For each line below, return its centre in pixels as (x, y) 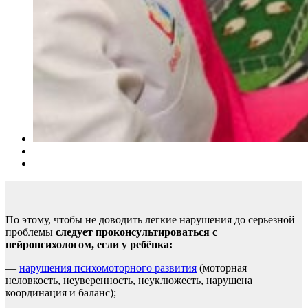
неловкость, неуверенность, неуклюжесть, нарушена (129, 280)
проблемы (31, 232)
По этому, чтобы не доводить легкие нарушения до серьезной (150, 219)
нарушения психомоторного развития (108, 267)
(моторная (222, 267)
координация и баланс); (61, 292)
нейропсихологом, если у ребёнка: (89, 244)
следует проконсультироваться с (136, 232)
